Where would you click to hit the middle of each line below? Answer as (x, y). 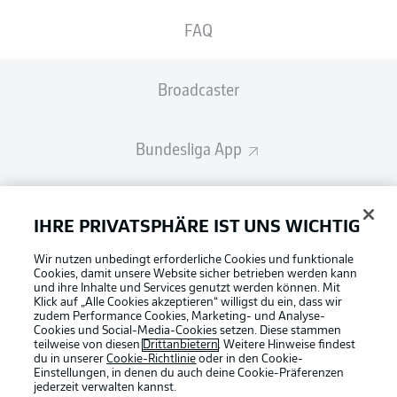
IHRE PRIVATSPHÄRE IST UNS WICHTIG (197, 228)
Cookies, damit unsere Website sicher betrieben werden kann (196, 274)
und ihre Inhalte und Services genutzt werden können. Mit (187, 288)
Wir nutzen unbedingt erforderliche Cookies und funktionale (194, 260)
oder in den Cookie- (250, 359)
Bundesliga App (191, 148)
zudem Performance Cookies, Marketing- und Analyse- (180, 317)
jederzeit (57, 388)
